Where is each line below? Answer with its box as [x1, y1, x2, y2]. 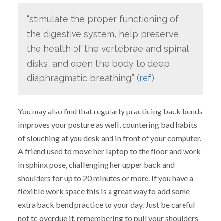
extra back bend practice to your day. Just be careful [17, 199, 195, 209]
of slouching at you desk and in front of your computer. [17, 133, 201, 143]
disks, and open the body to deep [26, 58, 170, 69]
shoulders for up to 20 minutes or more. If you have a [17, 173, 193, 183]
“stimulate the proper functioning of [26, 14, 179, 25]
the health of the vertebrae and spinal [26, 43, 188, 54]
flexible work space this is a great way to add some [17, 186, 190, 196]
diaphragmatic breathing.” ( [26, 73, 139, 84]
